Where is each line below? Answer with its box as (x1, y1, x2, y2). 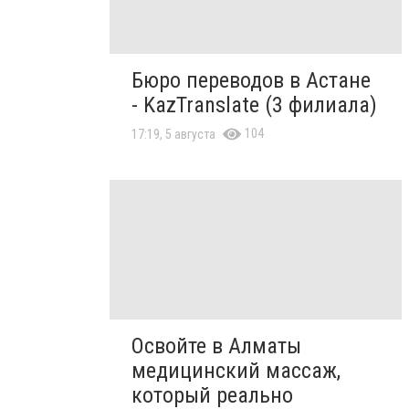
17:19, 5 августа (131, 127, 215, 142)
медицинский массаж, (131, 357, 341, 383)
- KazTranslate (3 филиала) (131, 92, 377, 119)
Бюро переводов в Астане (131, 68, 371, 94)
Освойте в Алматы (131, 332, 301, 359)
